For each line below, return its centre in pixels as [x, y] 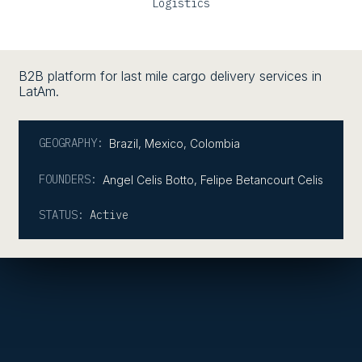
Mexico [164, 144]
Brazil [124, 144]
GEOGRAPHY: [71, 143]
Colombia [215, 144]
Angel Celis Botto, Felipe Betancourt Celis [213, 180]
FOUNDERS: [68, 180]
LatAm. [39, 92]
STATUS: [61, 215]
